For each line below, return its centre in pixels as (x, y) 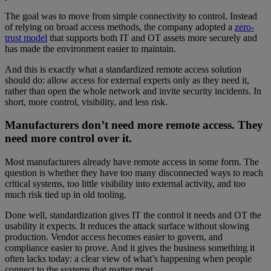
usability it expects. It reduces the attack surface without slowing (127, 226)
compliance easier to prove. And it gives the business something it (130, 248)
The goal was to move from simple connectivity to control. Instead (131, 16)
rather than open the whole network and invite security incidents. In (133, 91)
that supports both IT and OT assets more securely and (152, 38)
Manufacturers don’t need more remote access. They (134, 125)
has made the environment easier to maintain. (90, 48)
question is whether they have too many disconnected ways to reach (134, 173)
